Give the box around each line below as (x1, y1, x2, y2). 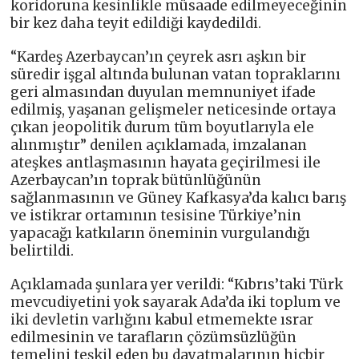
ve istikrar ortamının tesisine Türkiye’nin (10, 206, 302, 224)
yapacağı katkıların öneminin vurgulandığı (10, 224, 311, 242)
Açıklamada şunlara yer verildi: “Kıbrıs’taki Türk (10, 275, 344, 293)
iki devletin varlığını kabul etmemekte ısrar (10, 310, 314, 329)
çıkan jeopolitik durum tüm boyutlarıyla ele (10, 118, 315, 136)
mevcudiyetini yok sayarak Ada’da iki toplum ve (10, 292, 341, 311)
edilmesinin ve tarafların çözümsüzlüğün (10, 328, 297, 346)
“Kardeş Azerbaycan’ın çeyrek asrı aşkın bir (10, 47, 307, 66)
